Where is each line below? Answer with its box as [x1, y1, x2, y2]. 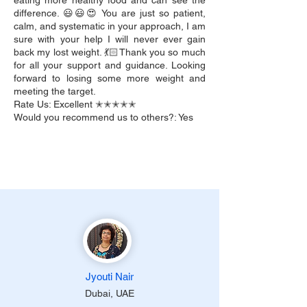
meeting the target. [14, 86, 96, 97]
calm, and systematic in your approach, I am [14, 21, 206, 32]
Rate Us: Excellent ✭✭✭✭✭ [14, 99, 136, 110]
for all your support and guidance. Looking [14, 60, 206, 71]
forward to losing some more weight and [14, 73, 206, 84]
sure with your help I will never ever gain [14, 34, 206, 45]
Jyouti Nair [86, 271, 134, 282]
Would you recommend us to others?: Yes [14, 112, 193, 123]
